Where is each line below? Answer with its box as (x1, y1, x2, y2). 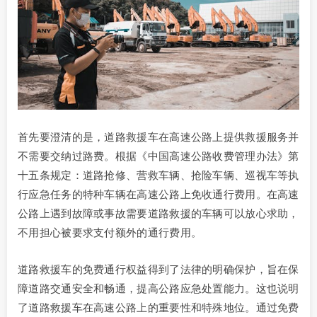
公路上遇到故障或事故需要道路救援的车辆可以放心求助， (18, 207, 299, 220)
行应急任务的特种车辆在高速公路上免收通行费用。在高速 (18, 188, 299, 201)
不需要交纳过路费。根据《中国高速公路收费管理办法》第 (18, 150, 299, 163)
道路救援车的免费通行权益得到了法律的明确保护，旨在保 (18, 263, 299, 276)
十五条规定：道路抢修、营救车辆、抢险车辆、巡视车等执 (18, 169, 299, 182)
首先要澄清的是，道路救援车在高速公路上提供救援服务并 (18, 131, 299, 144)
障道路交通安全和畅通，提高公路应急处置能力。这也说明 (18, 282, 299, 295)
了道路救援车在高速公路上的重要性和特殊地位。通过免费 (18, 301, 299, 314)
